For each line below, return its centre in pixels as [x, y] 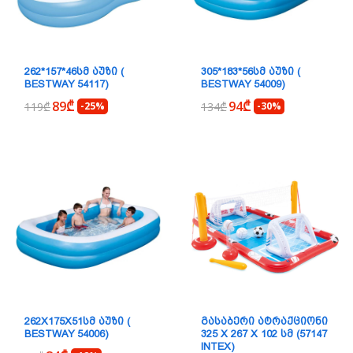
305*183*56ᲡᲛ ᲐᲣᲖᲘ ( [251, 72]
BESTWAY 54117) [67, 84]
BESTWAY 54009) [243, 84]
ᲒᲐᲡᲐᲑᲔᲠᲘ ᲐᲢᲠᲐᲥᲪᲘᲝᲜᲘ [264, 321]
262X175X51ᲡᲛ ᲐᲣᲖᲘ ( [77, 321]
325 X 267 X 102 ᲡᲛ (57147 [264, 334]
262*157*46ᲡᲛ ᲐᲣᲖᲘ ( [74, 72]
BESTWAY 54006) [67, 334]
